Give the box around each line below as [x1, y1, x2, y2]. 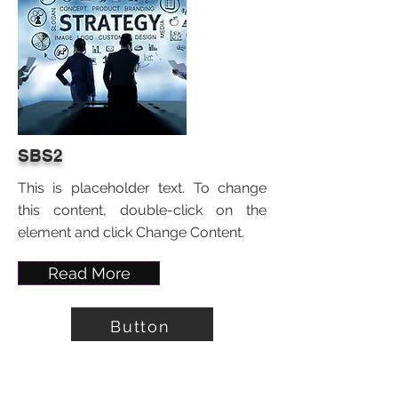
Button [110, 316, 171, 336]
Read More [47, 264, 131, 283]
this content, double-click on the [18, 202, 267, 219]
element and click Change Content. [18, 224, 244, 241]
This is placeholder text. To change [18, 179, 267, 196]
